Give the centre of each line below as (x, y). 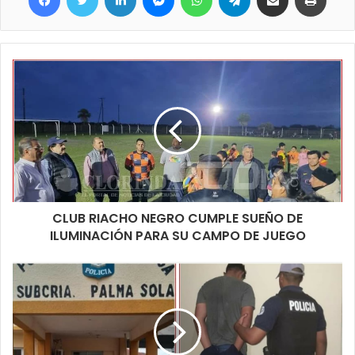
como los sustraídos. (67, 10)
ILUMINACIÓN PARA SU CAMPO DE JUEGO (177, 235)
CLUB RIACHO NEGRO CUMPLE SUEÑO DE (177, 218)
